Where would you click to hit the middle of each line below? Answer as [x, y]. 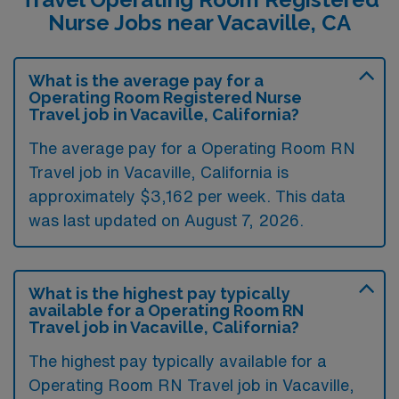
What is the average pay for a [146, 80]
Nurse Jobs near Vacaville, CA [199, 22]
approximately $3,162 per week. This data [187, 195]
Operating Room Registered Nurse [165, 97]
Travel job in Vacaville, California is [159, 171]
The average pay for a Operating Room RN [192, 147]
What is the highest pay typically [159, 293]
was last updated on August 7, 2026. [166, 220]
